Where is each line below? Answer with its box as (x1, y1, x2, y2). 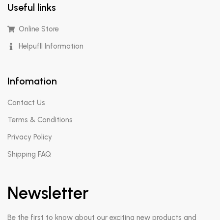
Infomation (7, 75, 57, 87)
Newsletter (7, 183, 89, 203)
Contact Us (7, 98, 45, 107)
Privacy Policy (7, 133, 52, 141)
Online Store (18, 25, 59, 33)
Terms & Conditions (7, 115, 73, 124)
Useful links (7, 1, 56, 13)
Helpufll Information (18, 42, 83, 51)
